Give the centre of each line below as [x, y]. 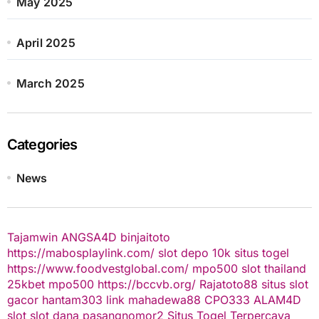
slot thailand [273, 268]
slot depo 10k [194, 252]
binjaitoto [145, 237]
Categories [42, 144]
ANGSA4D [89, 237]
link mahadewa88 [153, 299]
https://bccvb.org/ [146, 284]
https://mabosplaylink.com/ [80, 252]
